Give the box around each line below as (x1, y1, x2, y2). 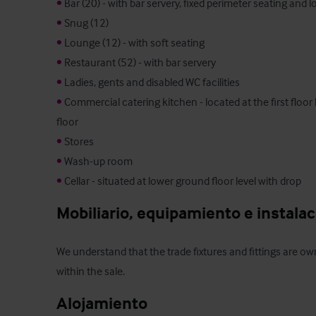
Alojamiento (56, 293, 147, 314)
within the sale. (56, 264, 125, 279)
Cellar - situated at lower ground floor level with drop (62, 174, 301, 188)
